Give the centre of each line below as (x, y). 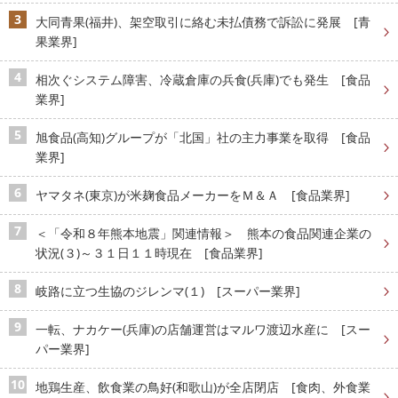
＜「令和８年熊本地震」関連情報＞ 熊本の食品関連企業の (203, 234)
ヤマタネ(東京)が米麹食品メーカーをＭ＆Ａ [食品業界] (193, 195)
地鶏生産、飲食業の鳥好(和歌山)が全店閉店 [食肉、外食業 (203, 387)
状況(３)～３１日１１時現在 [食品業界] (149, 253)
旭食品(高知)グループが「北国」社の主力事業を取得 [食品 (203, 138)
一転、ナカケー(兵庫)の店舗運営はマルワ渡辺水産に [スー (203, 330)
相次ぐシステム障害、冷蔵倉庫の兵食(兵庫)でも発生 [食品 (203, 80)
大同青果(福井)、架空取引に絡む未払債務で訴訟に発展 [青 (203, 22)
